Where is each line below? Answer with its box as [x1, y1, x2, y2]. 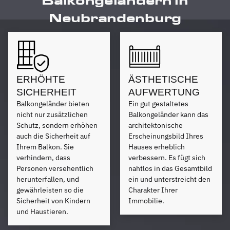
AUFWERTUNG [128, 87, 200, 98]
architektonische [128, 121, 183, 130]
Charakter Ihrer [128, 185, 178, 195]
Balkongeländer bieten [16, 99, 89, 108]
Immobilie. [128, 196, 164, 205]
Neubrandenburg [49, 10, 181, 25]
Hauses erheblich [128, 142, 185, 151]
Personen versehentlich [16, 164, 93, 173]
